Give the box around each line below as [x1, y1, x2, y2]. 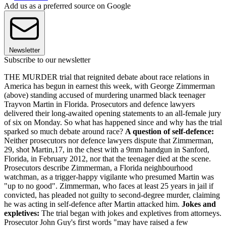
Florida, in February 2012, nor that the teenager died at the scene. [4, 154, 211, 163]
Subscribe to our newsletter [4, 55, 90, 64]
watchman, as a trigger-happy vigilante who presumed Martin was [4, 172, 214, 181]
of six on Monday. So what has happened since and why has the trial [4, 118, 222, 127]
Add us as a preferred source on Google [4, 1, 131, 10]
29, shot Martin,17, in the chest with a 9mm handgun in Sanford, [4, 145, 209, 154]
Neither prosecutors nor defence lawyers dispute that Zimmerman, [4, 136, 213, 145]
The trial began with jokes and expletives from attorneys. [39, 208, 221, 217]
